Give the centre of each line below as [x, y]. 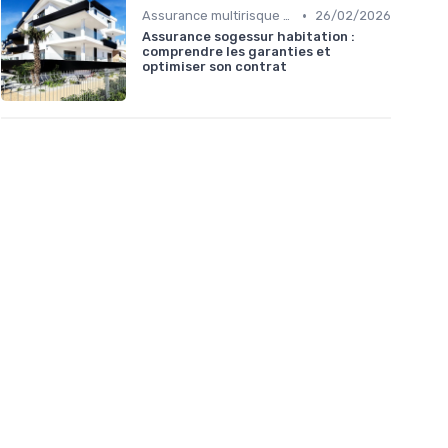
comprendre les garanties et [236, 52]
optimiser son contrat [214, 67]
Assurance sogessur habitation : [248, 37]
